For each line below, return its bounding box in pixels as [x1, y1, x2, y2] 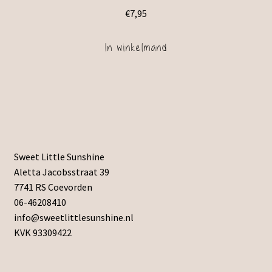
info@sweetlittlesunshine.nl [13, 211, 134, 223]
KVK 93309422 [13, 226, 72, 239]
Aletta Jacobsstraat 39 [13, 165, 109, 178]
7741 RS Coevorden [13, 180, 92, 193]
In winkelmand [104, 41, 168, 53]
